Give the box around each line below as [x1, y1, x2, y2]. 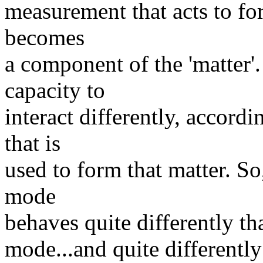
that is [5, 130, 60, 156]
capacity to [5, 77, 105, 103]
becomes [5, 24, 85, 50]
